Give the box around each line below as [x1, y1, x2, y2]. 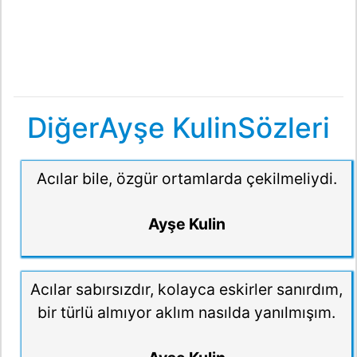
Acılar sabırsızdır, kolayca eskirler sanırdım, [30, 280, 343, 300]
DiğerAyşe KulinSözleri [27, 110, 330, 145]
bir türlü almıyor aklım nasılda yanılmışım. [37, 303, 335, 323]
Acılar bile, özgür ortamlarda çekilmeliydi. [36, 168, 337, 188]
